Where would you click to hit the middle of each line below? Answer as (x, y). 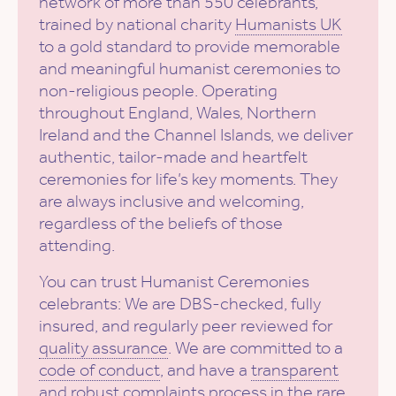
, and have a (206, 370)
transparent (295, 370)
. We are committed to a (255, 348)
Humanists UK (289, 24)
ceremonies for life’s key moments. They (188, 179)
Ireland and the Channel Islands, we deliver (196, 135)
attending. (77, 245)
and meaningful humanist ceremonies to (190, 69)
